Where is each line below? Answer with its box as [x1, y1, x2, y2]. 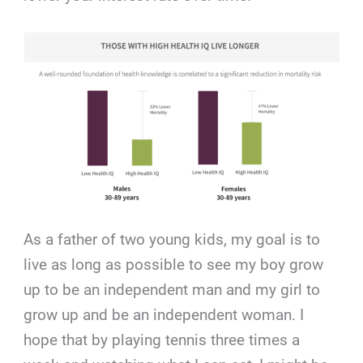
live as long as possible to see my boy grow [23, 255, 324, 275]
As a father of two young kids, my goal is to [23, 230, 321, 250]
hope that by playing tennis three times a [23, 331, 301, 350]
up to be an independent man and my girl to [23, 280, 321, 300]
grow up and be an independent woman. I [23, 305, 305, 325]
